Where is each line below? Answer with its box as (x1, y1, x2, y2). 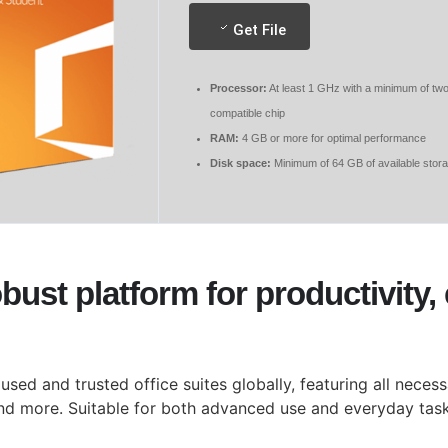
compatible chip (210, 107, 285, 119)
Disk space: (210, 157, 271, 169)
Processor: (210, 82, 267, 94)
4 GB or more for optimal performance (239, 132, 426, 144)
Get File (233, 21, 286, 39)
